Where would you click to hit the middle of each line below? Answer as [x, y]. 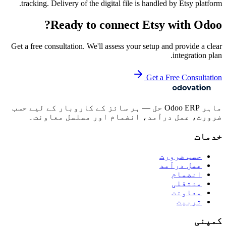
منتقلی [187, 183]
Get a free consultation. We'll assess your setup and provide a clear [117, 46]
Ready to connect [96, 25]
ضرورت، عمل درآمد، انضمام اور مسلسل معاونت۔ [125, 117]
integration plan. [197, 55]
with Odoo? [193, 25]
